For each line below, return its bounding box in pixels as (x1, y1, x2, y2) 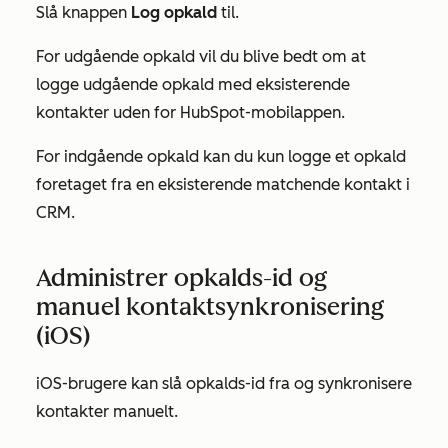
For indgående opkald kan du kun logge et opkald (36, 147, 406, 166)
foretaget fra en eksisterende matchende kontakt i (36, 175, 410, 194)
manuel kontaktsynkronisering (36, 292, 384, 321)
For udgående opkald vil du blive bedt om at (36, 47, 366, 66)
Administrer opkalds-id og (36, 263, 327, 292)
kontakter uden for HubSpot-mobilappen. (36, 103, 345, 122)
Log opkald (131, 3, 217, 22)
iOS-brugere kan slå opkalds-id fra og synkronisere (36, 374, 412, 393)
